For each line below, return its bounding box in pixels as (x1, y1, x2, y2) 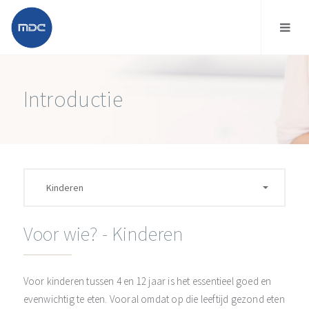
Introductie (23, 86, 123, 113)
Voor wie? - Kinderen (23, 221, 183, 246)
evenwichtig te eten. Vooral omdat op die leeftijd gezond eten (23, 292, 285, 306)
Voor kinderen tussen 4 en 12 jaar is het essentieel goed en (23, 275, 272, 288)
